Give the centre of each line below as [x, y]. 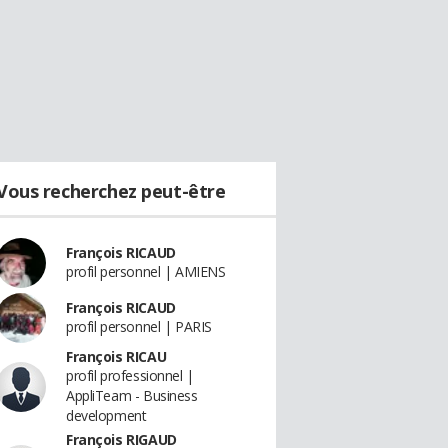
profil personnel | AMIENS [146, 271]
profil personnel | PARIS [139, 326]
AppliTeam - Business [132, 395]
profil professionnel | [130, 375]
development [106, 415]
